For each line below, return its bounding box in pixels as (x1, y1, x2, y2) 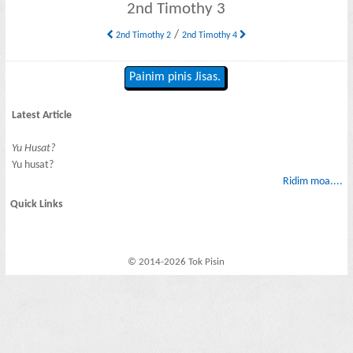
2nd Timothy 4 (181, 30, 240, 40)
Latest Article (12, 109, 72, 121)
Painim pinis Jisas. (129, 71, 221, 84)
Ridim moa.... (282, 175, 343, 188)
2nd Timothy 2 (113, 30, 171, 40)
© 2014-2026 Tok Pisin (128, 257, 225, 268)
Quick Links (10, 199, 64, 211)
